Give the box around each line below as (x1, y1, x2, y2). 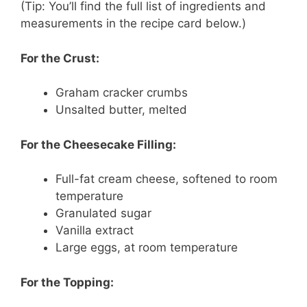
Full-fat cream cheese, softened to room (56, 172, 278, 186)
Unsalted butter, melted (56, 103, 187, 116)
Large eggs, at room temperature (56, 241, 238, 254)
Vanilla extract (56, 223, 134, 237)
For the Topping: (21, 275, 114, 289)
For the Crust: (21, 51, 99, 65)
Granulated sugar (56, 206, 151, 220)
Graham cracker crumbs (56, 86, 188, 99)
